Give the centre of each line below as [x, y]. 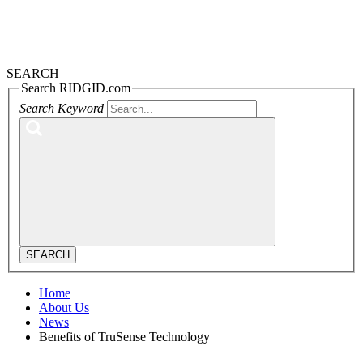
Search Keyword [62, 108]
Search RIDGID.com [76, 88]
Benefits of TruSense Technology [124, 336]
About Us [64, 307]
